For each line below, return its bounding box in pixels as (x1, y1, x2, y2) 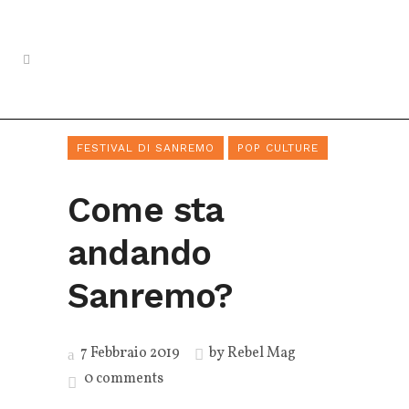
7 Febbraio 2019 (78, 343, 180, 363)
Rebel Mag (227, 343, 296, 363)
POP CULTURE (237, 142, 319, 154)
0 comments (84, 369, 163, 389)
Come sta (68, 190, 224, 230)
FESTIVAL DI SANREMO (77, 142, 215, 154)
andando (68, 233, 212, 273)
